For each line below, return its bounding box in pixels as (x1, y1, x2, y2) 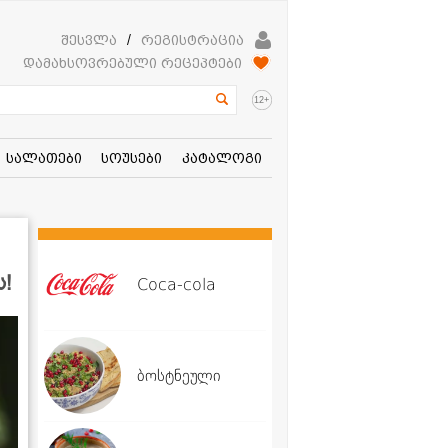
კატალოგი (182, 149, 263, 166)
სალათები (5, 149, 82, 166)
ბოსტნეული (137, 365, 221, 385)
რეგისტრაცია (141, 32, 244, 49)
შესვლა (61, 32, 117, 49)
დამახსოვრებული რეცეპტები (23, 55, 242, 72)
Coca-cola (137, 274, 216, 294)
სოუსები (101, 149, 163, 166)
